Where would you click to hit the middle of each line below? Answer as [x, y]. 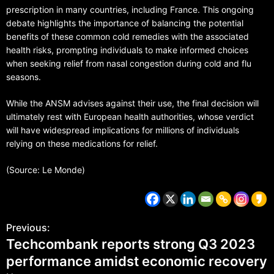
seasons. [24, 77]
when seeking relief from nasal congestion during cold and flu [129, 63]
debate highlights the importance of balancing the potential [125, 23]
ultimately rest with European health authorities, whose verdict [130, 117]
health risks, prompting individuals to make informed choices [127, 50]
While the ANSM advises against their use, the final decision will [132, 103]
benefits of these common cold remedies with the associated [128, 36]
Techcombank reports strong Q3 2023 [131, 244]
